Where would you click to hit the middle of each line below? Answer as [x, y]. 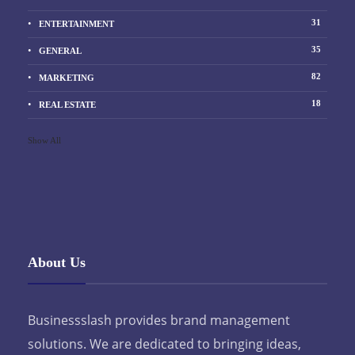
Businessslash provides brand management [159, 320]
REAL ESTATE [67, 105]
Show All [44, 140]
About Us [57, 262]
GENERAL [60, 51]
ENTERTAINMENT [76, 24]
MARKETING [67, 78]
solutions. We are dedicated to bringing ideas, [164, 344]
